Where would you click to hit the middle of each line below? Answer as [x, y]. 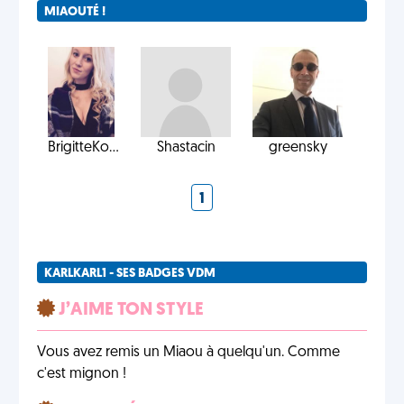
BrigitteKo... [83, 148]
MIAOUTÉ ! [75, 12]
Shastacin [186, 148]
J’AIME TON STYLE [129, 310]
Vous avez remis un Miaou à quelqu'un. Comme [188, 353]
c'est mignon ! [82, 374]
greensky [298, 148]
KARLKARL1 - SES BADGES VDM [130, 274]
